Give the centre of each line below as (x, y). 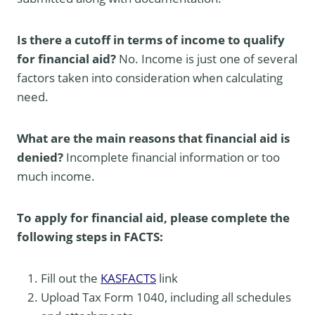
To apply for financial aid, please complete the (153, 217)
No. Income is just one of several (208, 58)
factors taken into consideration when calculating (150, 77)
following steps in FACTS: (90, 236)
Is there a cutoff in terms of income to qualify (151, 39)
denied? (41, 157)
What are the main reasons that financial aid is (153, 138)
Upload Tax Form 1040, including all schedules (166, 297)
